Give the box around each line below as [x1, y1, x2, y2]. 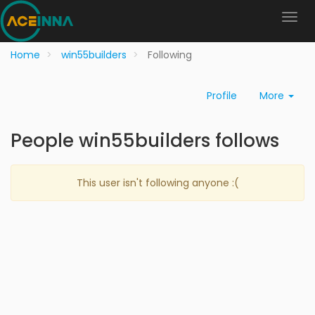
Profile [207, 89, 237, 103]
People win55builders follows [11, 128, 279, 153]
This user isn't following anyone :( [76, 176, 239, 190]
